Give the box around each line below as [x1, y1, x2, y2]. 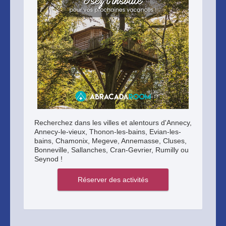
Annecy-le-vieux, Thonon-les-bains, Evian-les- [34, 128, 181, 136]
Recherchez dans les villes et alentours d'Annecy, [34, 119, 192, 127]
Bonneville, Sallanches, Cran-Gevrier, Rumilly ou [34, 146, 189, 154]
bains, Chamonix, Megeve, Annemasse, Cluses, [34, 137, 187, 145]
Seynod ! [34, 155, 63, 163]
